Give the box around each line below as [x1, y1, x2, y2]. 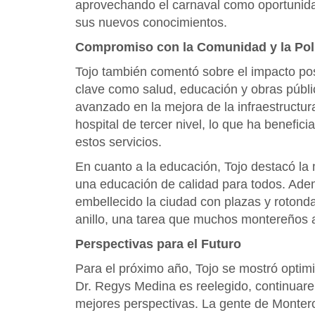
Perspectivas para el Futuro [75, 237, 241, 251]
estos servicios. [75, 135, 162, 149]
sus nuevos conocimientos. [75, 15, 227, 30]
